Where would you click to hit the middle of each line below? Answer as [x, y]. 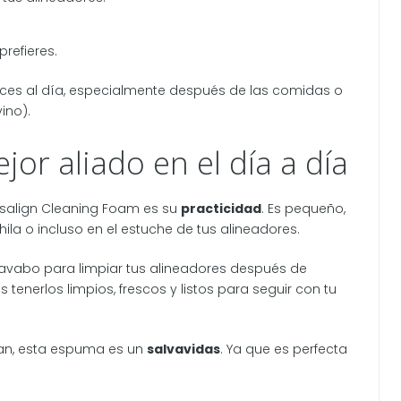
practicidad [221, 208]
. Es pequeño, [303, 208]
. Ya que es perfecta [284, 349]
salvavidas [183, 349]
